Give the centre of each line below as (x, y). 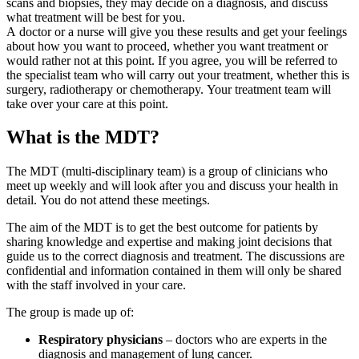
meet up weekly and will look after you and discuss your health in (172, 186)
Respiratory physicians (101, 340)
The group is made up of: (70, 313)
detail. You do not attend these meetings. (110, 200)
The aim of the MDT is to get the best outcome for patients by (162, 228)
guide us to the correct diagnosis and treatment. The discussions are (175, 256)
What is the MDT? (83, 137)
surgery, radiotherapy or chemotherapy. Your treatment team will (169, 89)
